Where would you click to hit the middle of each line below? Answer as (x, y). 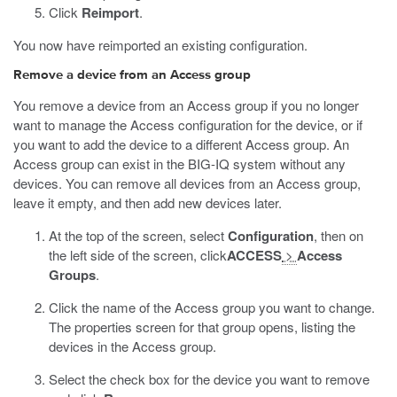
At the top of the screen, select (138, 235)
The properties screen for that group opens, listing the (202, 327)
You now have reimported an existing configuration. (160, 45)
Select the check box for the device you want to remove (209, 379)
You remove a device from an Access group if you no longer (186, 105)
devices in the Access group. (132, 346)
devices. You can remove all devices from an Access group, (187, 183)
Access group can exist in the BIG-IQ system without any (179, 163)
